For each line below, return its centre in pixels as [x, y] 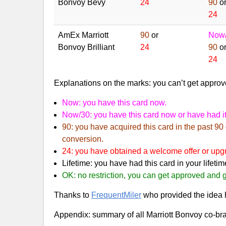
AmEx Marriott [83, 35]
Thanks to [73, 195]
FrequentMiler [116, 195]
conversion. [83, 139]
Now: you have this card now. [114, 103]
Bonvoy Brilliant [86, 47]
